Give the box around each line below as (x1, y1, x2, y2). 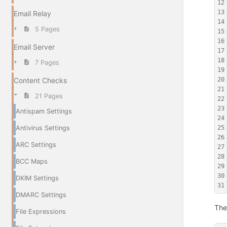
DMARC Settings (16, 191, 66, 199)
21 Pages (34, 92, 63, 100)
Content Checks (14, 75, 67, 85)
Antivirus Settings (16, 124, 70, 132)
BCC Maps (16, 157, 48, 165)
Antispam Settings (16, 107, 72, 115)
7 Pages (34, 58, 59, 66)
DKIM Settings (16, 174, 59, 182)
